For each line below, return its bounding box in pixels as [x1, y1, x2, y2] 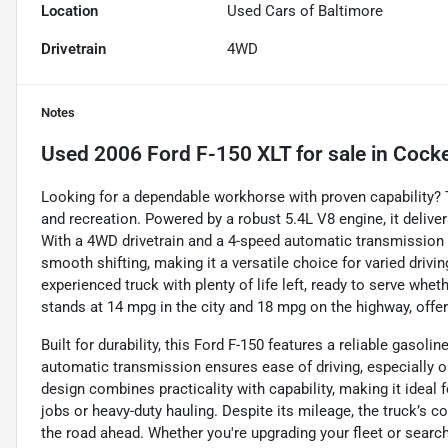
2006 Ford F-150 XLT [94, 142, 291, 167]
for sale [291, 142, 366, 167]
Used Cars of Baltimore [227, 2, 384, 21]
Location [41, 2, 98, 21]
